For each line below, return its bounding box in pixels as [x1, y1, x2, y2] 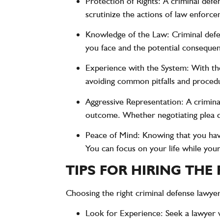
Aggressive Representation [85, 96, 182, 107]
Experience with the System [85, 62, 187, 73]
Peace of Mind [85, 130, 138, 140]
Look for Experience [85, 208, 161, 219]
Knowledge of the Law [85, 29, 167, 40]
